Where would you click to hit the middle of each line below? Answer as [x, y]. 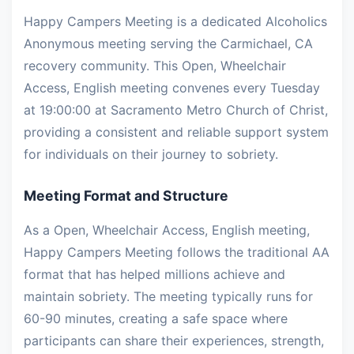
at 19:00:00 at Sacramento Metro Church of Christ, [176, 110]
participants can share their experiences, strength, [174, 341]
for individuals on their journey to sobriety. [151, 154]
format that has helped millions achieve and [154, 275]
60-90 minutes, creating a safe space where [156, 319]
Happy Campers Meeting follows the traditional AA [177, 252]
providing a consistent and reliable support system [176, 132]
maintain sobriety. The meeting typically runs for [168, 297]
